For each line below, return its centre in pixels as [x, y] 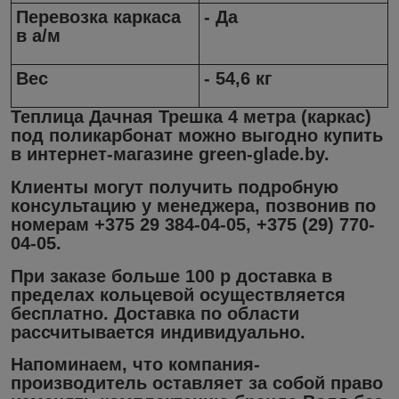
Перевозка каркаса [98, 17]
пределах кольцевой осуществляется [178, 294]
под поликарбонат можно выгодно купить [197, 136]
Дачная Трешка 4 [163, 117]
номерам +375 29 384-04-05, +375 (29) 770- [193, 224]
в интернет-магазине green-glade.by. [170, 155]
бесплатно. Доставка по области [155, 313]
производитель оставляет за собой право [197, 383]
